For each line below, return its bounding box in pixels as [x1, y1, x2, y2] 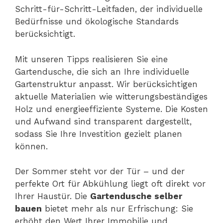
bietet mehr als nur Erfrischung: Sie [42, 204, 193, 214]
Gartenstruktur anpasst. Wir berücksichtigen [15, 79, 198, 89]
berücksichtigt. [15, 29, 75, 39]
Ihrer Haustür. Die [15, 191, 90, 202]
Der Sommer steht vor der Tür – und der [15, 166, 185, 177]
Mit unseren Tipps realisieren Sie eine [15, 54, 168, 64]
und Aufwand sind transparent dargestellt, [15, 116, 192, 126]
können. [15, 141, 48, 151]
